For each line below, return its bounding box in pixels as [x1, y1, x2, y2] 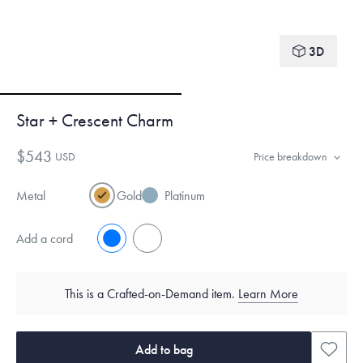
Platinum [164, 188, 205, 203]
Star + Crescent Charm [16, 110, 173, 131]
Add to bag [135, 341, 193, 357]
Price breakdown [254, 149, 327, 164]
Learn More [238, 286, 298, 301]
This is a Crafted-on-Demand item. [65, 286, 238, 301]
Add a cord [16, 230, 73, 246]
